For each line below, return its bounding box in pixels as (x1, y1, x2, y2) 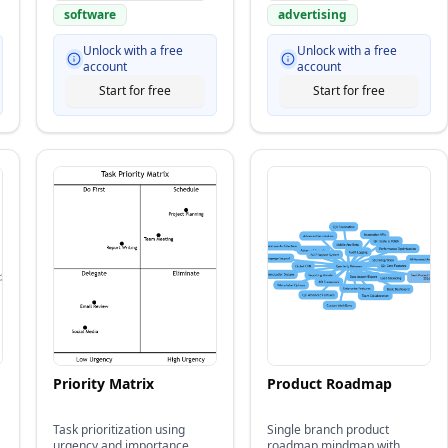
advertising (278, 6, 347, 23)
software (64, 6, 116, 23)
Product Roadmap (267, 374, 392, 393)
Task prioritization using (53, 421, 185, 438)
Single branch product (267, 421, 389, 438)
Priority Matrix (53, 374, 154, 393)
